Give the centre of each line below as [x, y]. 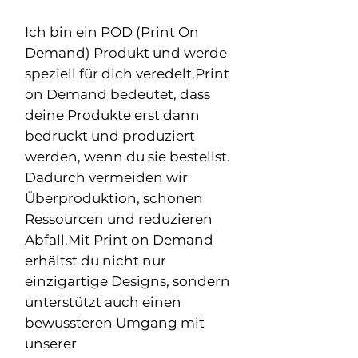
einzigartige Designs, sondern [127, 281]
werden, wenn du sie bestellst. [127, 156]
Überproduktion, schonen [114, 198]
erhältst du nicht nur [95, 260]
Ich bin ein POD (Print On [112, 32]
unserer [51, 343]
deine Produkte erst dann [112, 115]
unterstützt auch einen [103, 302]
